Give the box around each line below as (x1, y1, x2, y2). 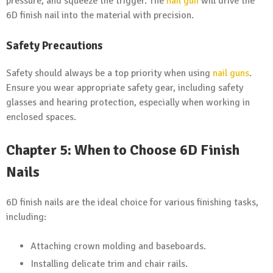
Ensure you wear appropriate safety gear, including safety (6, 81, 243, 94)
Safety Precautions (6, 38, 103, 53)
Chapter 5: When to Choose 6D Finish (6, 140, 239, 159)
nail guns (213, 66, 249, 79)
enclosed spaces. (6, 110, 76, 123)
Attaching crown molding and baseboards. (30, 239, 206, 252)
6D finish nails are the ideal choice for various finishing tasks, (6, 196, 258, 208)
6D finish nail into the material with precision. (6, 9, 194, 22)
